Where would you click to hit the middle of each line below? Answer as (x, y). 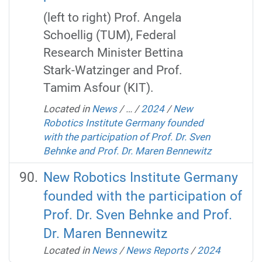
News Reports (157, 250)
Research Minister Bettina (113, 53)
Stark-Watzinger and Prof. (113, 70)
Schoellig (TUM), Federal (109, 35)
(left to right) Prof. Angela (112, 18)
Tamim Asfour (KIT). (98, 88)
